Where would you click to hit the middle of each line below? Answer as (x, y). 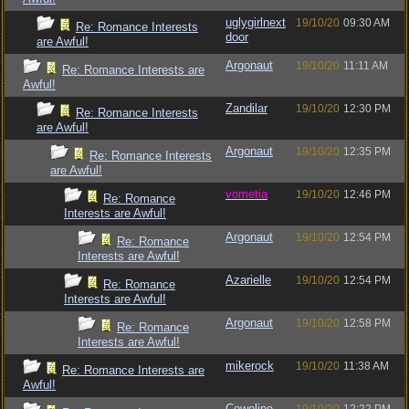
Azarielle (248, 280)
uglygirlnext (256, 22)
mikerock (250, 366)
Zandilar (246, 108)
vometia (246, 194)
